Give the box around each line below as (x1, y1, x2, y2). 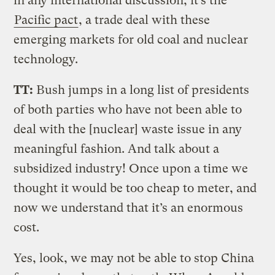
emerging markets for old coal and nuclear (14, 32, 249, 47)
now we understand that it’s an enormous (14, 200, 244, 215)
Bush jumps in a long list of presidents (33, 82, 250, 97)
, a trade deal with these (79, 12, 211, 27)
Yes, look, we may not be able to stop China (14, 250, 255, 265)
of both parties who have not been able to (14, 102, 242, 117)
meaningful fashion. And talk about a (14, 141, 220, 156)
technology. (14, 52, 79, 66)
